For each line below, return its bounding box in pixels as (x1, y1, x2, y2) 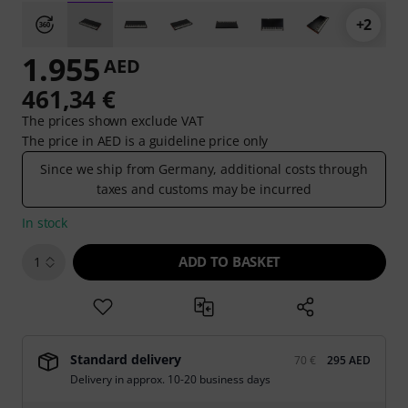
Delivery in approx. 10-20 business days (70, 372, 270, 387)
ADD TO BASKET (178, 252, 280, 270)
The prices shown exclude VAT (22, 112, 204, 129)
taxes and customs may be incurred (96, 180, 312, 198)
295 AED (327, 352, 371, 368)
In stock (22, 214, 68, 231)
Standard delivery (70, 351, 181, 368)
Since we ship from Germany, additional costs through (40, 160, 368, 178)
